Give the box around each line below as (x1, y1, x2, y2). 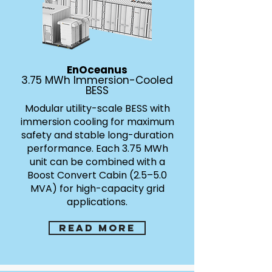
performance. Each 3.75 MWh (26, 141, 168, 155)
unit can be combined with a (29, 155, 165, 169)
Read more (59, 222, 135, 234)
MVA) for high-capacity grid (30, 182, 165, 195)
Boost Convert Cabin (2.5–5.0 (27, 168, 167, 182)
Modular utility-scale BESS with (24, 101, 170, 115)
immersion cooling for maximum (20, 115, 174, 129)
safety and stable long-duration (21, 128, 174, 142)
